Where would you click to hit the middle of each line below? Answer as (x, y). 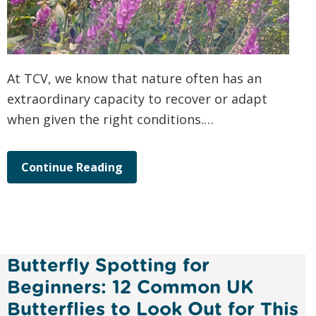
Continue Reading (72, 168)
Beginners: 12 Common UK (130, 287)
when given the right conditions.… (110, 120)
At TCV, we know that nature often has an (134, 79)
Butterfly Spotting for (108, 265)
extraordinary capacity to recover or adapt (137, 99)
